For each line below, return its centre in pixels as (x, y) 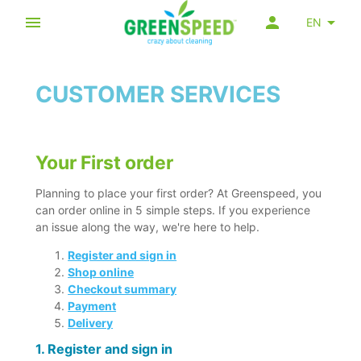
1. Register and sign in (104, 349)
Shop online (101, 272)
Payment (92, 306)
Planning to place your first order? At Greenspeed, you (179, 193)
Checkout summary (122, 289)
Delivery (91, 323)
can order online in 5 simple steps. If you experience (173, 210)
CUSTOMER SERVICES (158, 94)
